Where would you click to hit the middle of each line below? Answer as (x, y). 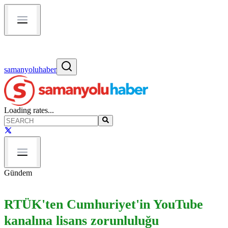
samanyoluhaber (30, 69)
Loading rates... (29, 110)
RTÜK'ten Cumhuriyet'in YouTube (104, 204)
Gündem (18, 173)
